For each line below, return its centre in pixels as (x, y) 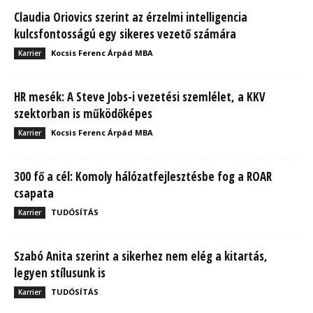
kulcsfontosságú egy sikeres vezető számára (125, 34)
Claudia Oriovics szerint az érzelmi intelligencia (131, 17)
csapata (34, 193)
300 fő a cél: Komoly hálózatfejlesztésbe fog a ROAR (143, 176)
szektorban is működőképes (83, 113)
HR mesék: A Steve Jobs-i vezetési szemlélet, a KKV (140, 96)
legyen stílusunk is (60, 272)
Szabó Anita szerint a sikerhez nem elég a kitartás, (141, 256)
